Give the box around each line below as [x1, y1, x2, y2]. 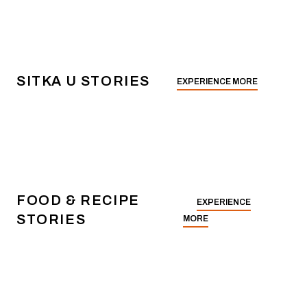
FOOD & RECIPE [16, 193, 140, 208]
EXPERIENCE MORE [177, 77, 258, 86]
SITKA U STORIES [16, 73, 150, 88]
